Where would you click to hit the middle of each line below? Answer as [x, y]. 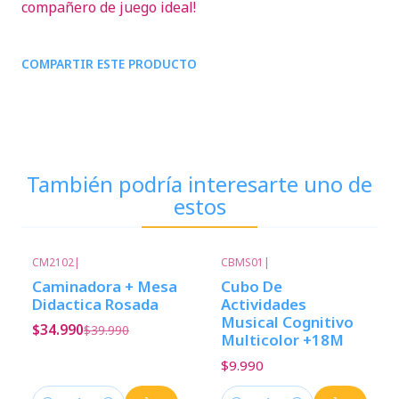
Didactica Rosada [95, 305]
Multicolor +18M [282, 340]
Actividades [264, 305]
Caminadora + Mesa [105, 287]
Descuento [88, 276]
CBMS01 [242, 262]
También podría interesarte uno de [199, 184]
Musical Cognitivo [287, 322]
